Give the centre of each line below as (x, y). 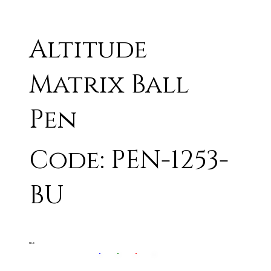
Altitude (89, 50)
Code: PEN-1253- (129, 160)
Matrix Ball (109, 85)
